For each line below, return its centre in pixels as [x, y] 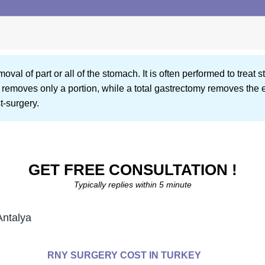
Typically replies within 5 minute [132, 185]
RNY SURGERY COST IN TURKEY [124, 256]
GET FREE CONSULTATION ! [132, 170]
